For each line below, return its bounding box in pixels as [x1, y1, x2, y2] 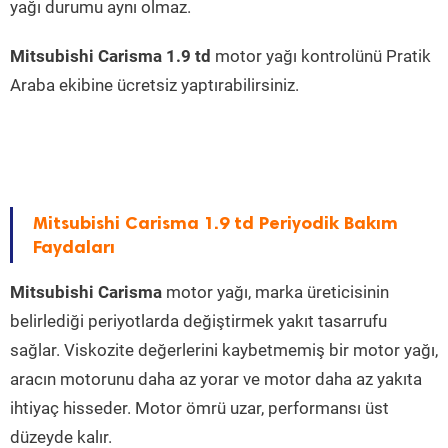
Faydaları [33, 236, 115, 259]
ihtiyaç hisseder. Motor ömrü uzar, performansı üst [10, 398, 389, 419]
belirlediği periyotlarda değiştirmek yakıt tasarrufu [10, 311, 387, 332]
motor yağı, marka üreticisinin [162, 282, 389, 303]
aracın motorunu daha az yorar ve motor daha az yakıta [10, 369, 422, 390]
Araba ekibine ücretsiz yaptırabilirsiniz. [10, 75, 299, 96]
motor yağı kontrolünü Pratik [211, 46, 431, 67]
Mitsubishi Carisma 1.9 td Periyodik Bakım [33, 212, 398, 235]
